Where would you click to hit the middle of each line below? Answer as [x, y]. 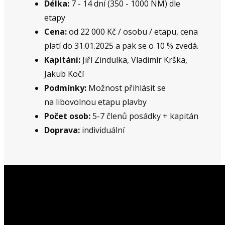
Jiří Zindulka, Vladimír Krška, [134, 60]
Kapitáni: [62, 60]
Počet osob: [67, 116]
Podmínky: [65, 88]
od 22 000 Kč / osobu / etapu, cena [132, 31]
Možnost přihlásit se [126, 88]
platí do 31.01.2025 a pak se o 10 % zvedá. [121, 45]
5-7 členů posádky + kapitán [144, 116]
